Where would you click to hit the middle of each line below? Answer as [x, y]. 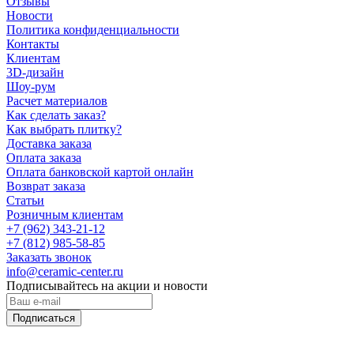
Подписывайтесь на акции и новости [107, 285]
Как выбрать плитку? [64, 129]
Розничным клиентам [65, 214]
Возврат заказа [46, 186]
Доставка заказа [49, 143]
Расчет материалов [57, 100]
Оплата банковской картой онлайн [100, 171]
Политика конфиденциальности [93, 29]
